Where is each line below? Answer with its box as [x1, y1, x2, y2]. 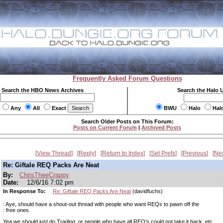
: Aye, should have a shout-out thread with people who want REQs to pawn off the [3, 201, 199, 207]
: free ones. [3, 207, 30, 213]
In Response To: [3, 188, 47, 194]
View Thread [37, 150, 71, 157]
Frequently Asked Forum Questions [72, 75, 182, 82]
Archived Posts [141, 124, 181, 130]
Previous [183, 150, 207, 157]
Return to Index [102, 150, 143, 157]
